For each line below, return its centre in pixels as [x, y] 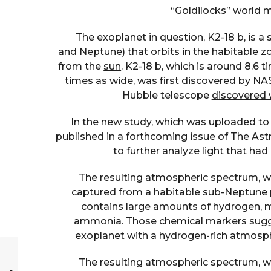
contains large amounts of [147, 206]
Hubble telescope [167, 95]
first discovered [198, 80]
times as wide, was [112, 80]
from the [81, 66]
